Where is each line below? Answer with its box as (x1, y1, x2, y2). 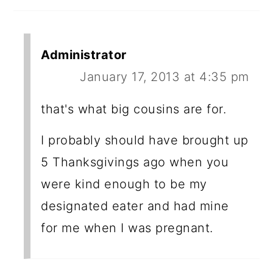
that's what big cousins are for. (41, 102, 227, 117)
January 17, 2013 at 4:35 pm (80, 69, 249, 85)
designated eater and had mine (41, 199, 229, 214)
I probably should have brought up (41, 133, 249, 148)
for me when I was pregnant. (41, 221, 213, 236)
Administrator (41, 48, 127, 63)
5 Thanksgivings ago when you (41, 155, 229, 170)
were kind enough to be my (41, 177, 207, 192)
